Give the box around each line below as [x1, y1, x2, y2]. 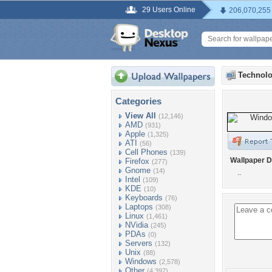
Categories [115, 96, 161, 106]
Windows [125, 257, 157, 266]
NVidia [125, 220, 148, 229]
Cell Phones [125, 148, 168, 157]
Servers [125, 239, 152, 248]
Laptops [125, 202, 153, 211]
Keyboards [125, 193, 163, 202]
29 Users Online [142, 5, 195, 14]
